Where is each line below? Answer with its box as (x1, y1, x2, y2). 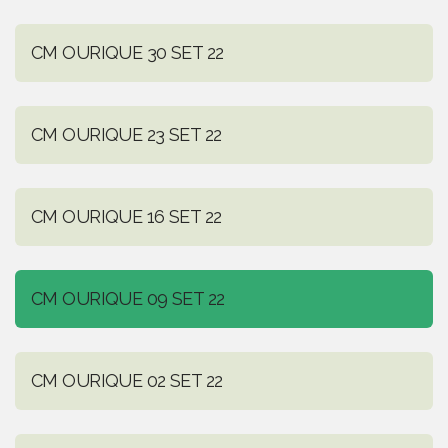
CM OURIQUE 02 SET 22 (31, 370, 223, 392)
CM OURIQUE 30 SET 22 (31, 42, 224, 64)
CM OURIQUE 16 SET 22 (31, 206, 222, 228)
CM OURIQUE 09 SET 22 (31, 288, 225, 310)
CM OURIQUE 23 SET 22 (31, 124, 222, 146)
